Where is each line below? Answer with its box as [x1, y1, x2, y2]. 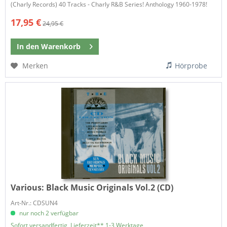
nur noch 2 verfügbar [18, 208, 79, 217]
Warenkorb [41, 42, 81, 52]
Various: [11, 181, 47, 193]
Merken [22, 61, 49, 71]
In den [17, 42, 40, 52]
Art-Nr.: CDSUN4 [11, 198, 58, 207]
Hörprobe [175, 61, 208, 71]
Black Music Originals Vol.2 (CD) [46, 181, 174, 193]
